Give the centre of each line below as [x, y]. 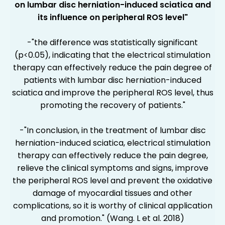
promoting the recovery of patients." [113, 105]
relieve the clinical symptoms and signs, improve [113, 168]
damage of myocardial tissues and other [113, 193]
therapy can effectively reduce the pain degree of [113, 67]
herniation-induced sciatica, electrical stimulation [113, 143]
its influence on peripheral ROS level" [113, 17]
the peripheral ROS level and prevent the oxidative [113, 180]
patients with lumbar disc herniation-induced [113, 80]
